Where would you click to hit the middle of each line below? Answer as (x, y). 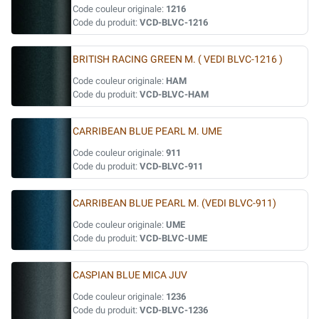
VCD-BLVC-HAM (174, 94)
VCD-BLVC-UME (173, 238)
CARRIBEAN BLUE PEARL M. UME (147, 131)
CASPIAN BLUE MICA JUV (130, 275)
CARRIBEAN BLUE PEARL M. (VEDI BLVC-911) (174, 203)
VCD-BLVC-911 (171, 166)
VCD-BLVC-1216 (174, 22)
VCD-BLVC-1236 (174, 310)
